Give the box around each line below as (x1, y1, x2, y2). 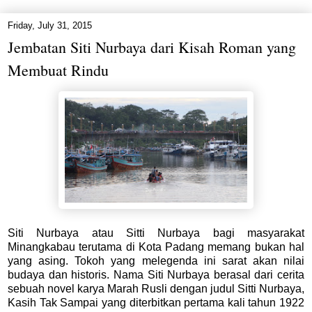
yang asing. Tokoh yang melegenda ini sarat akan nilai (8, 255, 304, 267)
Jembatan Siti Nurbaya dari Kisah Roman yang (8, 36, 296, 57)
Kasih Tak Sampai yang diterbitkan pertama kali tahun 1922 (8, 297, 304, 309)
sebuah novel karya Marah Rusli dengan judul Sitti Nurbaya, (8, 283, 304, 295)
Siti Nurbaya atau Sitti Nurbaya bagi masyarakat (8, 227, 304, 240)
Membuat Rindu (8, 59, 109, 80)
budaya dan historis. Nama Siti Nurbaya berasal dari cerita (8, 269, 304, 281)
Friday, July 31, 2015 (8, 19, 92, 31)
